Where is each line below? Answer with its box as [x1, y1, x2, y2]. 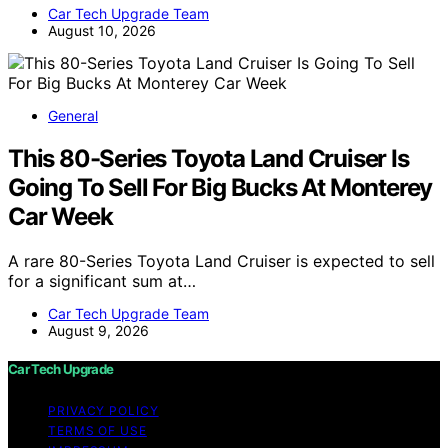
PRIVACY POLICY [48, 403, 159, 419]
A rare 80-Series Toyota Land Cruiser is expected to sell [8, 250, 435, 271]
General [48, 107, 98, 124]
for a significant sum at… [8, 270, 196, 291]
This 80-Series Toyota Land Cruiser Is [8, 143, 409, 173]
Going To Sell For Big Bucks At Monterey [8, 172, 433, 202]
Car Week [8, 201, 113, 231]
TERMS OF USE [48, 423, 147, 439]
